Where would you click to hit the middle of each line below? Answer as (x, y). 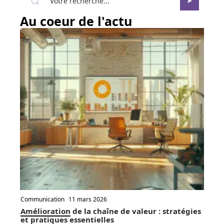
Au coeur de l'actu (76, 21)
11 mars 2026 (88, 199)
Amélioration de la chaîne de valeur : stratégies (111, 211)
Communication (42, 199)
